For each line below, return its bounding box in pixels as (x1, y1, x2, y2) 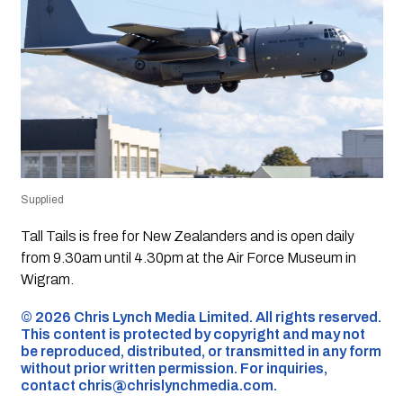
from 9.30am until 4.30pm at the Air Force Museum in (20, 249, 356, 265)
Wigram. (20, 271, 74, 287)
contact (20, 377, 78, 393)
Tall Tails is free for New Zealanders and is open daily (20, 228, 354, 244)
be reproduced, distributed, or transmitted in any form (20, 343, 381, 359)
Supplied (20, 193, 64, 206)
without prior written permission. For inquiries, (20, 360, 327, 376)
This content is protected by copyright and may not (20, 326, 365, 342)
